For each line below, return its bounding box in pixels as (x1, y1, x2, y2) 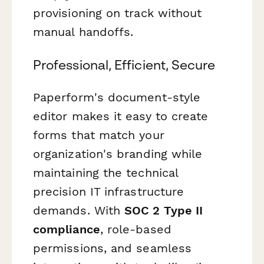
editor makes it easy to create (33, 108, 209, 123)
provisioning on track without (33, 6, 202, 21)
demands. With (33, 203, 125, 217)
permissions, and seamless (33, 240, 192, 255)
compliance (33, 222, 100, 236)
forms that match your (33, 127, 164, 142)
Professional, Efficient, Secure (33, 57, 216, 72)
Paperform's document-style (33, 90, 201, 104)
